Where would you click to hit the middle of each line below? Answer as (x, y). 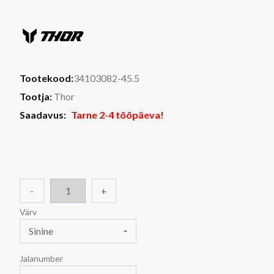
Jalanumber (42, 258)
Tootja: (36, 96)
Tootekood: (46, 78)
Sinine (41, 231)
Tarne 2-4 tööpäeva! (117, 114)
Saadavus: (43, 114)
